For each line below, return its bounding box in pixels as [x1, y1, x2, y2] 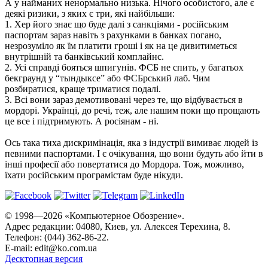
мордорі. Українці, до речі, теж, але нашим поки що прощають [5, 105, 260, 115]
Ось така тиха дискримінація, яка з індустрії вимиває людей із [5, 137, 258, 148]
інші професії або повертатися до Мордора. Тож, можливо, [5, 159, 244, 169]
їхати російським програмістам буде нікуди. [5, 169, 183, 180]
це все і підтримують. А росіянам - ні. [5, 115, 159, 126]
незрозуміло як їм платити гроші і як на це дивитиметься [5, 40, 237, 51]
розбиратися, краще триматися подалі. [5, 83, 161, 94]
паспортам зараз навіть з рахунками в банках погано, [5, 29, 221, 40]
